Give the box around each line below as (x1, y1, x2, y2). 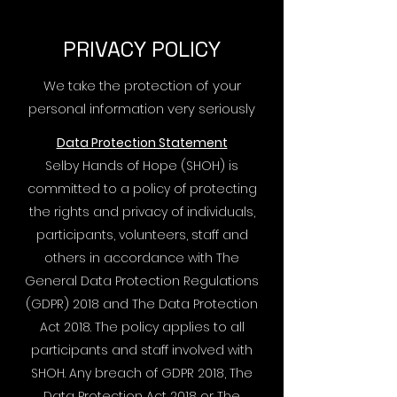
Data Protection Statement (56, 134, 228, 152)
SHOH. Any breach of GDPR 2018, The (31, 364, 253, 382)
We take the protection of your (43, 76, 241, 95)
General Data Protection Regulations (25, 272, 259, 290)
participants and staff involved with (31, 341, 253, 359)
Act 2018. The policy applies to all (39, 318, 245, 336)
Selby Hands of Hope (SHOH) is (45, 157, 238, 175)
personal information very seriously (28, 99, 255, 118)
